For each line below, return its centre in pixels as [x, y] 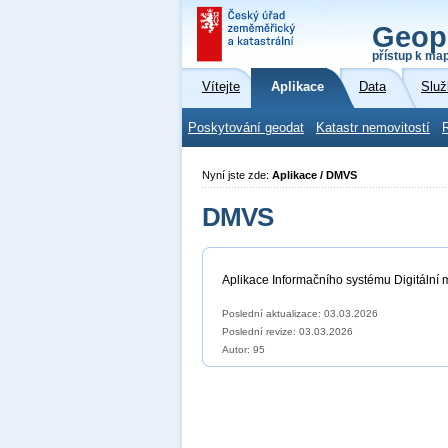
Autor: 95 [243, 349]
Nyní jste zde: [237, 175]
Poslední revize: [260, 331]
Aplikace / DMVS [314, 175]
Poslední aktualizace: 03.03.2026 [300, 313]
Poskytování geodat [246, 128]
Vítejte [221, 87]
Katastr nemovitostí [373, 128]
